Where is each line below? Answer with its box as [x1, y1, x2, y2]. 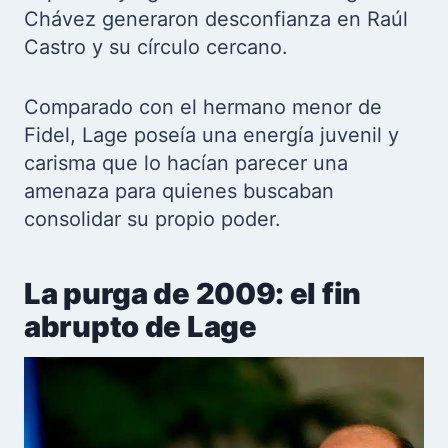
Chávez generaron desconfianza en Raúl [24, 7, 408, 31]
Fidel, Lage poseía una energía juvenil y [24, 123, 399, 147]
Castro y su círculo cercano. [24, 35, 288, 59]
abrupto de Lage [24, 308, 257, 344]
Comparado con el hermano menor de [24, 95, 382, 119]
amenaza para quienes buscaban [24, 179, 334, 203]
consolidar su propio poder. [24, 207, 281, 231]
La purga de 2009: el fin [24, 275, 362, 311]
